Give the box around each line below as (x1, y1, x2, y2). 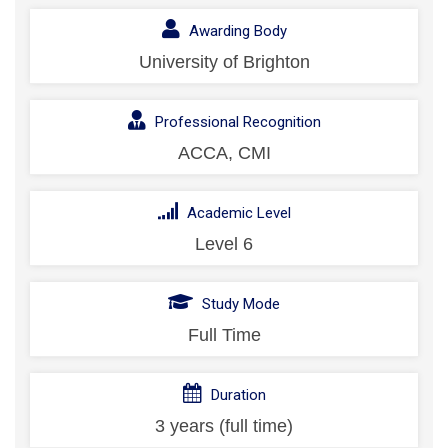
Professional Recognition (150, 113, 321, 132)
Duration (206, 386, 266, 405)
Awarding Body (184, 22, 287, 41)
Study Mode (198, 295, 280, 314)
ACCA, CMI (177, 143, 271, 164)
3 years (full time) (155, 416, 293, 437)
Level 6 (195, 234, 253, 255)
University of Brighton (138, 52, 310, 73)
